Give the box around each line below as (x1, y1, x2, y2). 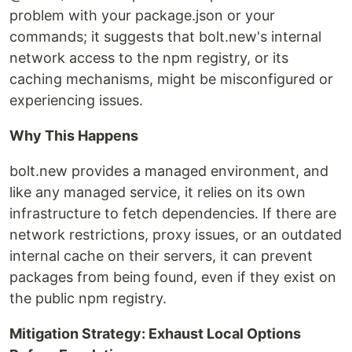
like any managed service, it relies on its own (9, 184, 306, 201)
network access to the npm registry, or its (9, 49, 288, 67)
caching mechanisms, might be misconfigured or (9, 71, 333, 88)
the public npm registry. (9, 290, 167, 307)
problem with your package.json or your (9, 7, 275, 24)
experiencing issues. (9, 92, 143, 109)
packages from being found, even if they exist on (9, 269, 336, 286)
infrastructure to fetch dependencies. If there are (9, 205, 336, 222)
